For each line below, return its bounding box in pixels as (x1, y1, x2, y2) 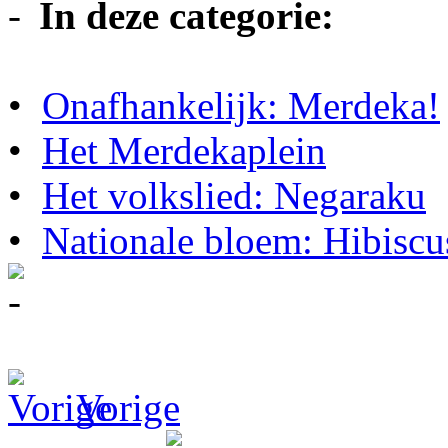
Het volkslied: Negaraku (42, 173, 426, 217)
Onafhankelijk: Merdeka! (42, 83, 440, 127)
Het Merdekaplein (42, 128, 326, 172)
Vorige (66, 385, 180, 429)
